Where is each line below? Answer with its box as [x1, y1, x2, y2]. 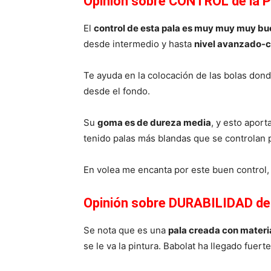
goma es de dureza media [97, 116, 211, 128]
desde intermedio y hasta [83, 38, 194, 50]
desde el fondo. [83, 85, 150, 97]
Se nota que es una [83, 224, 168, 236]
